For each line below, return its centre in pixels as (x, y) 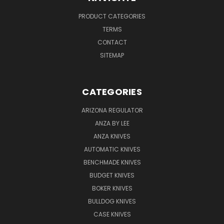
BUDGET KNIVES (112, 175)
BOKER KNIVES (112, 188)
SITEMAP (112, 55)
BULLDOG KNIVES (112, 201)
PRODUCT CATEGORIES (112, 16)
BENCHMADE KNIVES (112, 162)
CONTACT (112, 42)
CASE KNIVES (112, 214)
